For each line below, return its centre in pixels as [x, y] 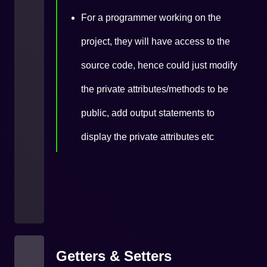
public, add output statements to [148, 113]
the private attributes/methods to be [155, 89]
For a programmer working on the [151, 18]
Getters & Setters [114, 256]
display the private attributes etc [148, 137]
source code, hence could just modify [159, 65]
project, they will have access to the [156, 41]
